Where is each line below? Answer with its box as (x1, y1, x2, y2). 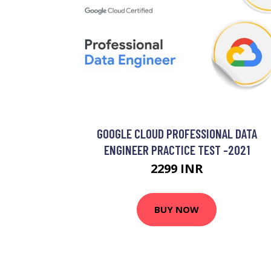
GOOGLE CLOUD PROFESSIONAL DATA (96, 125, 257, 141)
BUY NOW (154, 203, 199, 216)
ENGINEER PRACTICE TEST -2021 (103, 142, 250, 157)
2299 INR (150, 160, 203, 177)
